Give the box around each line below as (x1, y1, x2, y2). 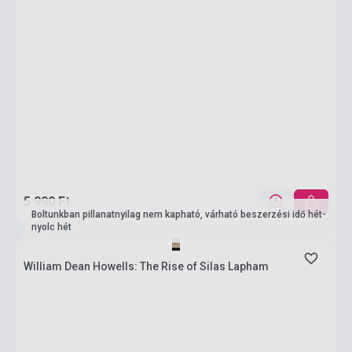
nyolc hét (31, 222, 71, 233)
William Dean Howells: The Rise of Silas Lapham (24, 260, 269, 273)
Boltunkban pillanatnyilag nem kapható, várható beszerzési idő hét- (31, 209, 326, 220)
